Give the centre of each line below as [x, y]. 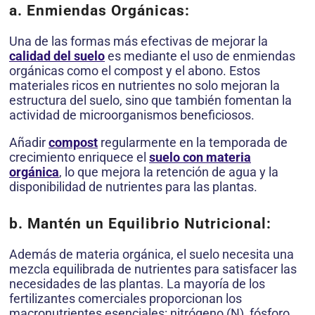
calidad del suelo [57, 56]
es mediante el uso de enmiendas [200, 56]
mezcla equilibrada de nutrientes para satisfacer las [153, 269]
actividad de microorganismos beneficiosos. [132, 115]
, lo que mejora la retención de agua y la [169, 172]
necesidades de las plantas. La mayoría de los [137, 284]
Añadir [29, 143]
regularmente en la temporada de [193, 143]
